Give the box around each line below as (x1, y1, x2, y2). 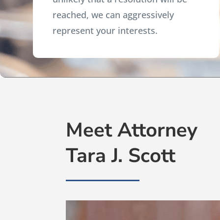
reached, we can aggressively (53, 9, 174, 21)
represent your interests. (53, 25, 158, 37)
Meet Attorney (66, 116, 198, 143)
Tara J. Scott (66, 142, 176, 169)
